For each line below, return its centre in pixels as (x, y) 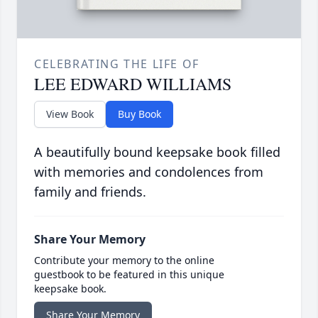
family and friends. (90, 192)
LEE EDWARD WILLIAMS (133, 84)
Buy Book (139, 114)
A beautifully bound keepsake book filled (157, 152)
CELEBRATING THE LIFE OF (117, 64)
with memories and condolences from (149, 172)
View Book (70, 114)
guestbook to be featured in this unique (129, 275)
